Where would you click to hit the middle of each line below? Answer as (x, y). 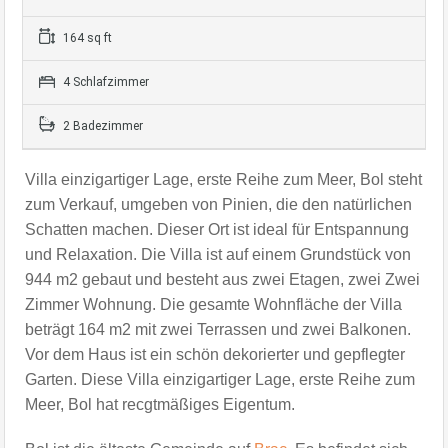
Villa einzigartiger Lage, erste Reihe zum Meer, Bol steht (223, 180)
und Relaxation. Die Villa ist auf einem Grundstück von (218, 255)
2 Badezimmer (101, 126)
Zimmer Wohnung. (92, 305)
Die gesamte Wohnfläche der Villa (281, 305)
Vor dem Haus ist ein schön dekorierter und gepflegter (215, 355)
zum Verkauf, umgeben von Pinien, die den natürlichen (218, 205)
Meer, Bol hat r (76, 405)
